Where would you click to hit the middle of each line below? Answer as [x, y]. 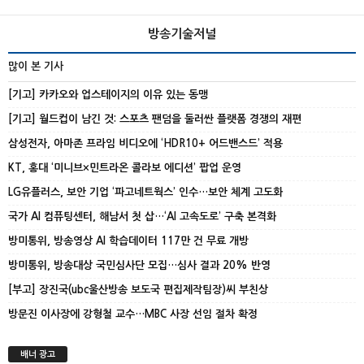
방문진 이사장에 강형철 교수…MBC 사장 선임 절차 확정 [133, 314]
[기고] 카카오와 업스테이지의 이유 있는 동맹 [108, 95]
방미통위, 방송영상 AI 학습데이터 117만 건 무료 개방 [128, 241]
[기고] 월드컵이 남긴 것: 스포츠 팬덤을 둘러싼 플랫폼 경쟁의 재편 [155, 119]
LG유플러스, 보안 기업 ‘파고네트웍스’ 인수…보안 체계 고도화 [145, 192]
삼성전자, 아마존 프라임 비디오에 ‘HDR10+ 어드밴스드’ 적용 [145, 143]
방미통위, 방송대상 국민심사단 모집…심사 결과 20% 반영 [139, 265]
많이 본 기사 [36, 66]
